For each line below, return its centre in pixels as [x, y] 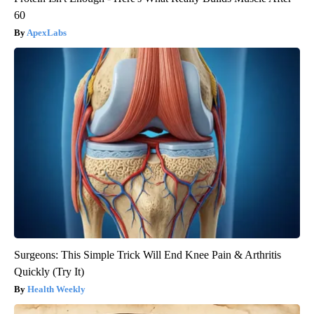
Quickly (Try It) [49, 272]
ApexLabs [47, 33]
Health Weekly [56, 289]
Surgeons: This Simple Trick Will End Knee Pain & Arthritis [148, 255]
